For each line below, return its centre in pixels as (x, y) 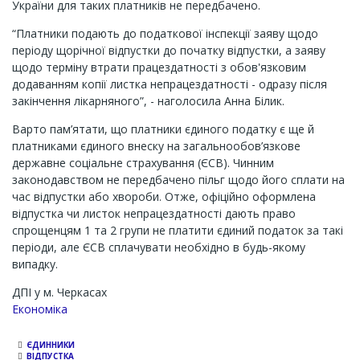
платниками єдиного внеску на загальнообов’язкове (156, 146)
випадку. (35, 264)
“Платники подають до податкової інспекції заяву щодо (165, 33)
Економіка (40, 309)
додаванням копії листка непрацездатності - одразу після (170, 84)
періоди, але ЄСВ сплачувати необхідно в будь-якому (159, 247)
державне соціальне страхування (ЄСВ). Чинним (143, 163)
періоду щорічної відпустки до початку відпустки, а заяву (169, 50)
